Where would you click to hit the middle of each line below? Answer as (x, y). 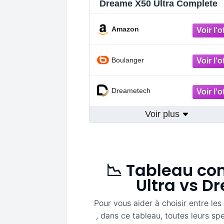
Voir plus (164, 114)
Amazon (125, 29)
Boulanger (128, 60)
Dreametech (131, 91)
